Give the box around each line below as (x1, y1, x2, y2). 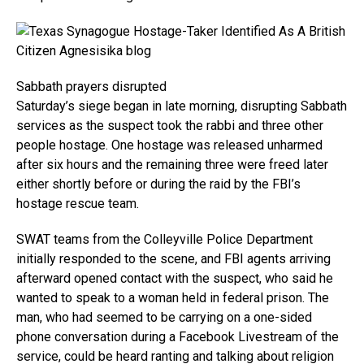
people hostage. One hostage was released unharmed (16, 137, 323, 153)
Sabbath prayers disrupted (16, 79, 167, 94)
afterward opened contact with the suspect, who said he (16, 271, 333, 286)
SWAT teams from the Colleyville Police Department (16, 232, 313, 247)
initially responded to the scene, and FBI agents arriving (16, 251, 331, 266)
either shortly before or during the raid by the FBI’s (16, 176, 301, 192)
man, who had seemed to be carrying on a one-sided (16, 310, 312, 325)
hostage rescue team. (16, 196, 139, 211)
